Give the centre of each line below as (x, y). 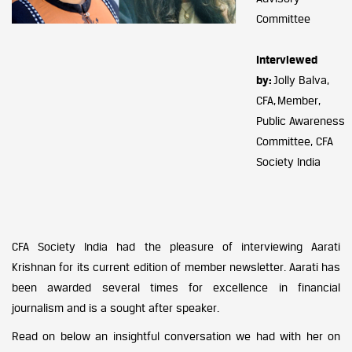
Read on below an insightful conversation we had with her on (176, 336)
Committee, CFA (295, 141)
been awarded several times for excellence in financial (176, 287)
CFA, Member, (289, 100)
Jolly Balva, (301, 80)
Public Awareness (301, 121)
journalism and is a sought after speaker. (116, 308)
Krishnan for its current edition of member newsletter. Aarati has (176, 267)
